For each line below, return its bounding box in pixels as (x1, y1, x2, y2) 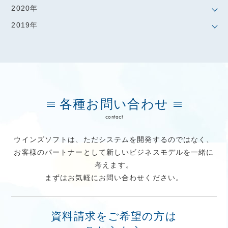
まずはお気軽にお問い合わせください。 (44, 174, 184, 182)
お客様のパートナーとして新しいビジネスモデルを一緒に (14, 148, 214, 157)
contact (105, 113, 123, 121)
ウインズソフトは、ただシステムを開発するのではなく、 (14, 135, 214, 144)
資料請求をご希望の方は (51, 210, 177, 222)
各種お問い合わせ (59, 97, 169, 111)
